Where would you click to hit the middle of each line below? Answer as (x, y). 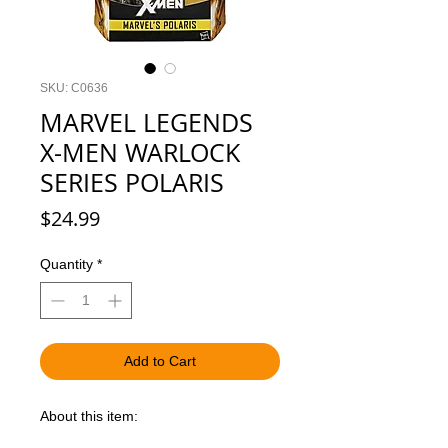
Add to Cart (160, 361)
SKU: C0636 (74, 88)
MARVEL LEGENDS (146, 122)
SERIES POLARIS (132, 182)
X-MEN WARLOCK (140, 152)
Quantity (66, 264)
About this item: (89, 416)
